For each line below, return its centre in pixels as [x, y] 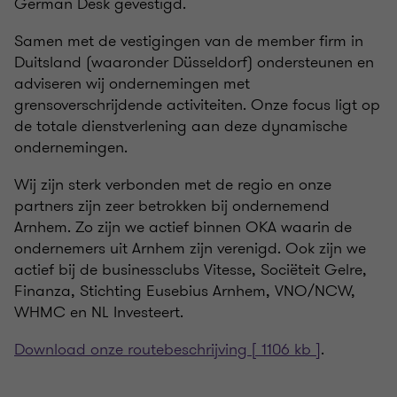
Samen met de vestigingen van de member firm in [189, 41]
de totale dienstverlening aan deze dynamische [181, 126]
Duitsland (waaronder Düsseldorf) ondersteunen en [194, 62]
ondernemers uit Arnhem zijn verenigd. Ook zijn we [190, 248]
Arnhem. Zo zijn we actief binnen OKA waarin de [183, 227]
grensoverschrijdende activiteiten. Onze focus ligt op [197, 105]
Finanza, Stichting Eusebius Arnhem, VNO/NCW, [185, 291]
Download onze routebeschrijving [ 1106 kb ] [167, 349]
